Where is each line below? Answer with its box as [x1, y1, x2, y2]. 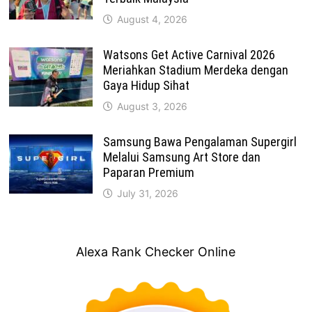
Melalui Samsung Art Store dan [103, 149, 261, 164]
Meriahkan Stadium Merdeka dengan [103, 62, 289, 77]
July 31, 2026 [117, 187, 179, 199]
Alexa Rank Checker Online [76, 244, 236, 259]
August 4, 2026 [117, 13, 188, 25]
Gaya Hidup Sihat [103, 77, 190, 93]
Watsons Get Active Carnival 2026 [103, 47, 276, 62]
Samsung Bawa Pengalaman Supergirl [103, 134, 297, 149]
